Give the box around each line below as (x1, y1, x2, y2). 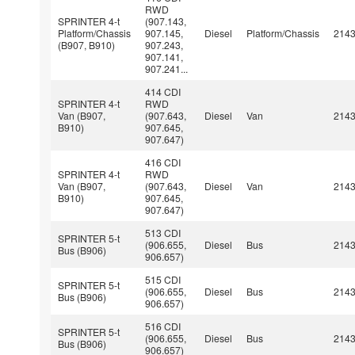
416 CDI (145, 155, 181, 169)
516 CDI (145, 319, 181, 333)
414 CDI (145, 84, 181, 98)
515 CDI (145, 272, 181, 286)
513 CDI (145, 225, 181, 239)
